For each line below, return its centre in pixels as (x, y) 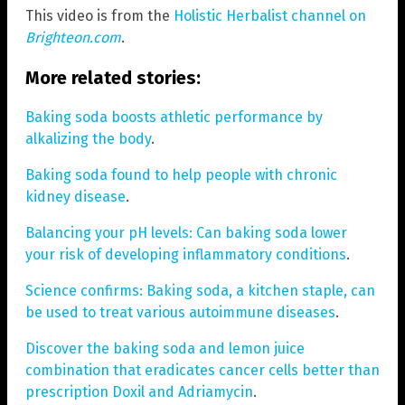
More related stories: (113, 77)
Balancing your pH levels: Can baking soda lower (186, 232)
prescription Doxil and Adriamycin (139, 391)
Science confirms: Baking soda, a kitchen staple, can (200, 290)
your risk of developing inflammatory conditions (186, 254)
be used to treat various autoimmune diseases (180, 312)
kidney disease (75, 196)
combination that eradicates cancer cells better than (202, 370)
